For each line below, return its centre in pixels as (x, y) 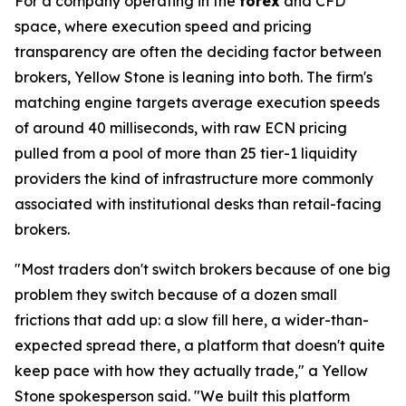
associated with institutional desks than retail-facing (198, 204)
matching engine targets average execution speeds (197, 102)
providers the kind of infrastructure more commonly (194, 179)
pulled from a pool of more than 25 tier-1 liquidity (186, 153)
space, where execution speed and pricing (163, 26)
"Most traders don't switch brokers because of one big (203, 269)
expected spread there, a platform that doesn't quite (200, 345)
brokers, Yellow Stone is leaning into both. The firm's (193, 77)
